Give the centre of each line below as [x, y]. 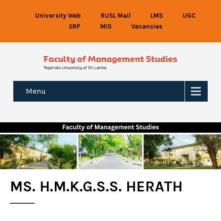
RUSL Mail [116, 16]
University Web [58, 16]
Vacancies [147, 26]
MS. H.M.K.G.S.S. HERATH [96, 186]
